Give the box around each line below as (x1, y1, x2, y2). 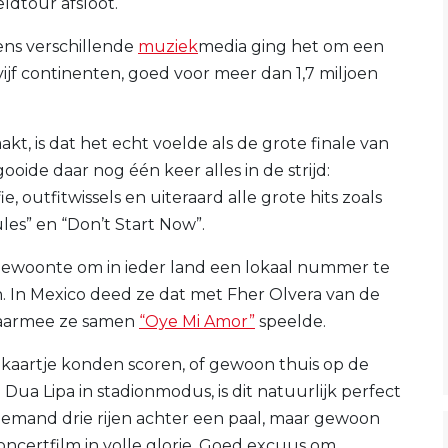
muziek (138, 36, 198, 56)
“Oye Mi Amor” (139, 311, 255, 331)
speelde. (255, 311, 326, 331)
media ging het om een (198, 36, 384, 56)
